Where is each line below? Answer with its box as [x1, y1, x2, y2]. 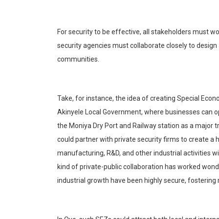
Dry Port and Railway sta [91, 122, 168, 130]
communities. [57, 55, 99, 64]
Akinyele [57, 108, 84, 116]
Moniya [69, 122, 91, 130]
